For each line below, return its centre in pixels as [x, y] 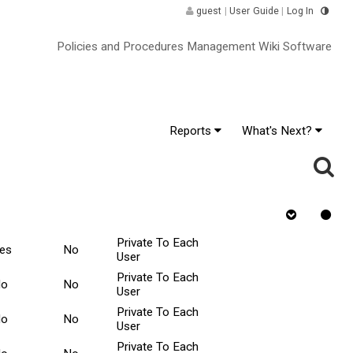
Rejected [86, 215]
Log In [300, 11]
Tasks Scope [150, 215]
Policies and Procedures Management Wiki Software [192, 46]
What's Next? [278, 130]
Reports [192, 130]
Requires [239, 208]
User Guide [254, 11]
